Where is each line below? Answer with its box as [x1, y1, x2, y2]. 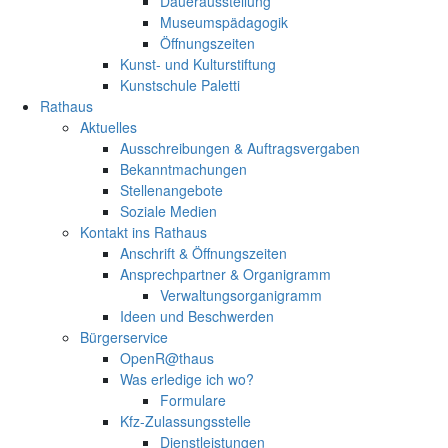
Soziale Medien [120, 200, 217, 221]
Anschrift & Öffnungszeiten [120, 242, 287, 263]
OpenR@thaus [120, 347, 214, 368]
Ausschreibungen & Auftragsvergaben [120, 137, 360, 158]
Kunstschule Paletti [120, 74, 240, 95]
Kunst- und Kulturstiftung [120, 53, 276, 74]
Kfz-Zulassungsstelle [120, 410, 251, 431]
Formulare [160, 389, 226, 410]
